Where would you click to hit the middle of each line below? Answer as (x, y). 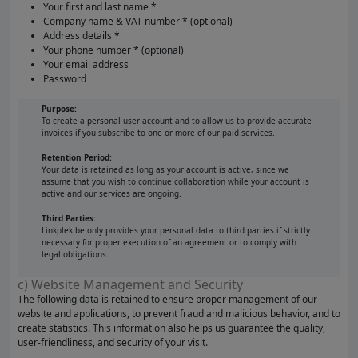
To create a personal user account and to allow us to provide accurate (177, 121)
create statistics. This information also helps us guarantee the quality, (171, 328)
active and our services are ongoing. (111, 193)
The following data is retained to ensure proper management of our (167, 299)
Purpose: (59, 109)
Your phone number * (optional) (113, 50)
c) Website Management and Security (130, 284)
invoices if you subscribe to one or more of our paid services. (158, 133)
